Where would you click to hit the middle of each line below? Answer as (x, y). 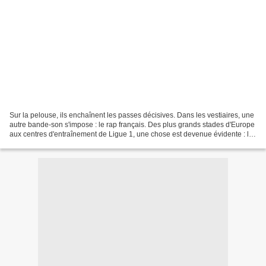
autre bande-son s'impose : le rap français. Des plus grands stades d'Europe (132, 124)
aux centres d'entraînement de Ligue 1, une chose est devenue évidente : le (131, 134)
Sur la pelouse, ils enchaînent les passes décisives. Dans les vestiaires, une (132, 115)
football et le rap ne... (43, 143)
